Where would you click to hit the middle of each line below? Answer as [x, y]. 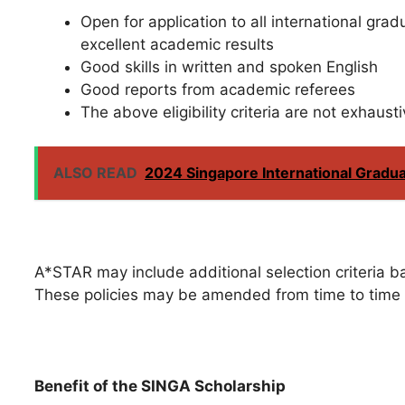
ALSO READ [95, 173]
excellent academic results [177, 44]
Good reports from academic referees [218, 89]
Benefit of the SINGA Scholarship [160, 386]
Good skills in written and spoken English [229, 66]
